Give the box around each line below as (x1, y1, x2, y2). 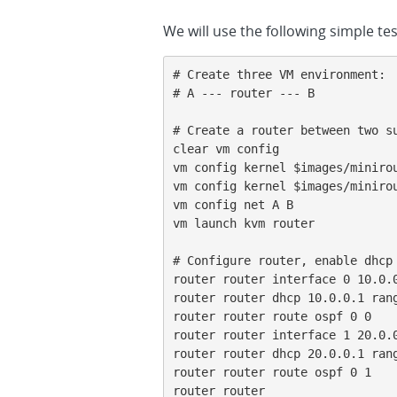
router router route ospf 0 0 (173, 309, 371, 323)
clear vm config (173, 142, 279, 156)
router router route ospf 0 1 (173, 365, 371, 379)
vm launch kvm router (173, 216, 315, 230)
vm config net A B (173, 198, 293, 212)
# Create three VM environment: (173, 67, 385, 82)
